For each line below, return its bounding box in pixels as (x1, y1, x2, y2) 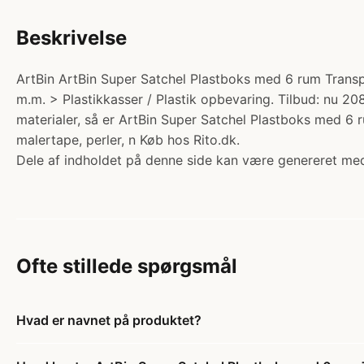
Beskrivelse (16, 26, 127, 50)
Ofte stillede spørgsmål (16, 254, 237, 278)
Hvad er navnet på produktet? (16, 312, 201, 328)
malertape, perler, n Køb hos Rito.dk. (16, 132, 240, 148)
